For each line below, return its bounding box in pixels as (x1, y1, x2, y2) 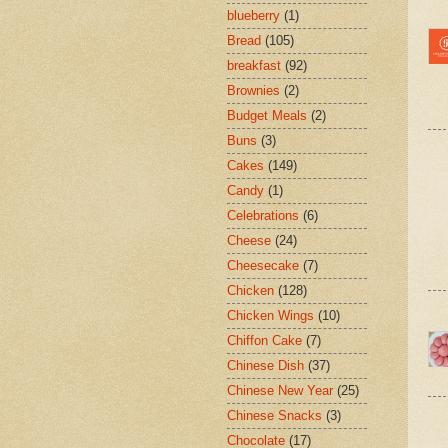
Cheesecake (227, 258, 299, 274)
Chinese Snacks (227, 408, 322, 424)
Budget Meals (227, 108, 307, 124)
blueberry (227, 8, 280, 24)
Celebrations (227, 208, 299, 224)
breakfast (227, 58, 281, 74)
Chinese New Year (227, 383, 333, 399)
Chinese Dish (227, 358, 304, 374)
